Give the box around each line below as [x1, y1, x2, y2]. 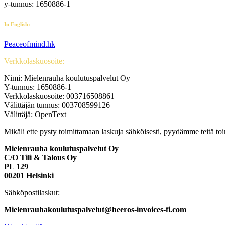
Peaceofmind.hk [4, 39, 55, 48]
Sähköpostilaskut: [4, 188, 60, 197]
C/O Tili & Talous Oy [4, 153, 77, 162]
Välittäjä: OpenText [4, 109, 66, 119]
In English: [4, 21, 30, 27]
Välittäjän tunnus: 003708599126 [4, 100, 110, 109]
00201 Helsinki [4, 171, 54, 180]
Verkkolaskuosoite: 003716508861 [4, 91, 115, 100]
